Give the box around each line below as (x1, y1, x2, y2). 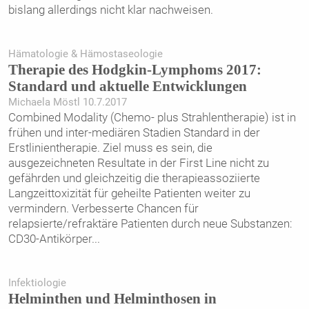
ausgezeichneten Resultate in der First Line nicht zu (8, 155, 269, 170)
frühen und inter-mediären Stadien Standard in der (8, 125, 260, 139)
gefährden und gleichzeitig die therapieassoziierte (8, 170, 260, 185)
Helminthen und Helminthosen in (8, 291, 217, 307)
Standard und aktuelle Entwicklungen (8, 78, 247, 94)
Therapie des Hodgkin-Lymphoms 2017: (8, 61, 261, 77)
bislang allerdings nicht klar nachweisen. (8, 2, 213, 17)
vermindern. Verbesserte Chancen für (8, 201, 199, 215)
